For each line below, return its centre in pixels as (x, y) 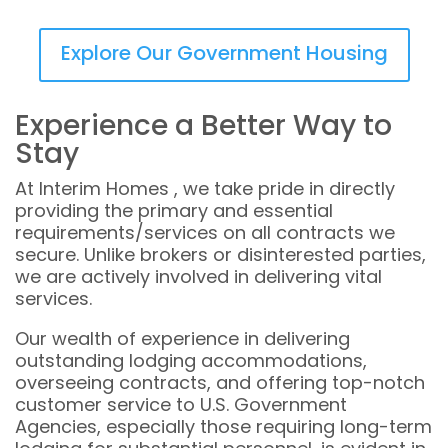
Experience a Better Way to (203, 125)
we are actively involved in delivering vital (198, 276)
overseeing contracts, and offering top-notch (220, 382)
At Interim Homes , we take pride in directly (205, 188)
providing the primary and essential (174, 210)
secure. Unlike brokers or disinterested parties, (220, 254)
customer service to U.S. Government (181, 404)
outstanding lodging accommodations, (191, 360)
